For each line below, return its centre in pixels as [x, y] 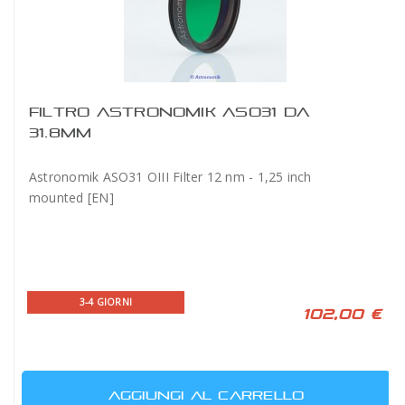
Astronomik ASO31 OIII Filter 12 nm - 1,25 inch [170, 177]
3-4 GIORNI [106, 302]
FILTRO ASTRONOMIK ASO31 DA [169, 112]
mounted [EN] [71, 198]
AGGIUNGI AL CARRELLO [206, 395]
